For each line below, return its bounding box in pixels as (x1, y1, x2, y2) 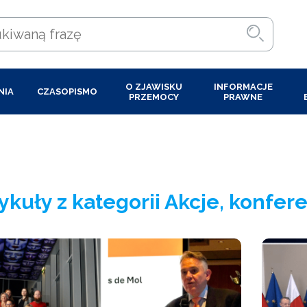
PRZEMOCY (128, 91, 179, 102)
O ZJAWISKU (125, 81, 182, 92)
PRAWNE (223, 91, 263, 102)
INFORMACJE (213, 81, 273, 92)
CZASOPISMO (36, 86, 97, 97)
